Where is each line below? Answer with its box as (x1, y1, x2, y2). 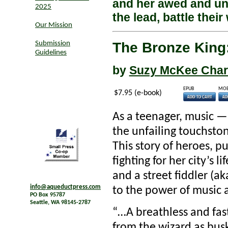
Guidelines (35, 49, 67, 56)
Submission (35, 40, 70, 47)
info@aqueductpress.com (30, 184, 101, 191)
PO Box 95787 (30, 192, 65, 198)
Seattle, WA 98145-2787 (30, 199, 91, 206)
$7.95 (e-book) (113, 89, 162, 98)
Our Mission (35, 21, 72, 29)
